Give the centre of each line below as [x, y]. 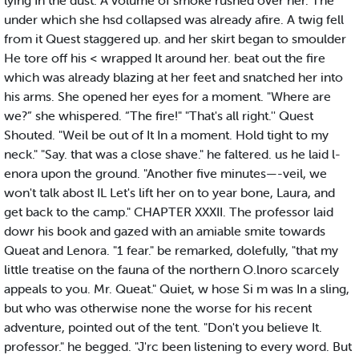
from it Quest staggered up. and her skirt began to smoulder [175, 39]
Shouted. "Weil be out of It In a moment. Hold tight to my [166, 135]
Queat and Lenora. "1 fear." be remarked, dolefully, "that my [171, 250]
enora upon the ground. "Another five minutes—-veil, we [165, 173]
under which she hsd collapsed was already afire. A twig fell [174, 20]
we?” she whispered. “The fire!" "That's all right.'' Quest [159, 116]
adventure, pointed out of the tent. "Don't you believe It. [163, 327]
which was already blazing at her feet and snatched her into [173, 77]
